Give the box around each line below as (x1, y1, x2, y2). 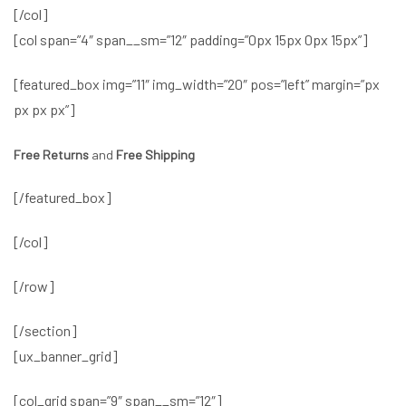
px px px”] (14, 100, 75, 118)
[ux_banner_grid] (14, 346, 118, 364)
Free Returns (14, 146, 89, 162)
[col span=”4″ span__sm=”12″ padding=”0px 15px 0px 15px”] (14, 30, 368, 48)
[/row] (14, 276, 54, 295)
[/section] (14, 321, 77, 339)
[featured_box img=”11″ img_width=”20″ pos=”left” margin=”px (14, 74, 380, 92)
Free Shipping (116, 146, 195, 162)
